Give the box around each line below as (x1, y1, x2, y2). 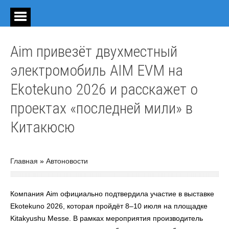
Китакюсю (10, 118, 75, 136)
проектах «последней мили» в (10, 99, 193, 117)
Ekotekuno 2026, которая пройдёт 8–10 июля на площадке (10, 202, 208, 210)
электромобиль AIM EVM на (10, 61, 183, 79)
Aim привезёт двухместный (10, 42, 177, 60)
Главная (10, 157, 38, 165)
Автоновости (46, 157, 88, 165)
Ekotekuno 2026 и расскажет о (10, 80, 198, 98)
